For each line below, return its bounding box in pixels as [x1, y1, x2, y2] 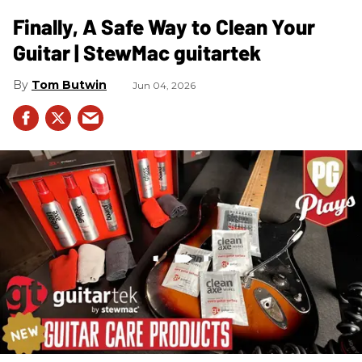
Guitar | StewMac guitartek [13, 40, 261, 65]
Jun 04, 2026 [133, 79, 196, 92]
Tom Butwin [32, 78, 107, 93]
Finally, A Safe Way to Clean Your [13, 14, 315, 40]
